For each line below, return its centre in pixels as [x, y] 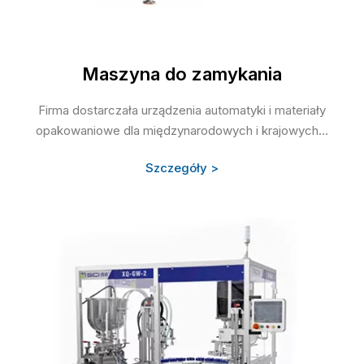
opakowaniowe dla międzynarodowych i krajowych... [182, 131]
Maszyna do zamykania [182, 74]
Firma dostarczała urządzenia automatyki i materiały [182, 110]
